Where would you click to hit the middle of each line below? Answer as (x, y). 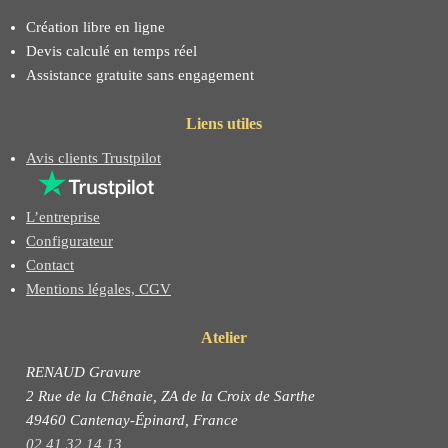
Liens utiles (224, 123)
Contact (50, 264)
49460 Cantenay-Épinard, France (132, 419)
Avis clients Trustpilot (93, 157)
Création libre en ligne (95, 26)
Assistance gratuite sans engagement (140, 74)
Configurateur (69, 240)
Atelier (224, 337)
